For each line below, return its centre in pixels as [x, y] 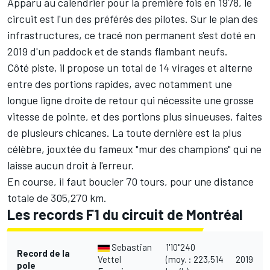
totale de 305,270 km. [57, 198]
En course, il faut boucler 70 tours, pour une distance [130, 182]
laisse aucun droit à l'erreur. [72, 165]
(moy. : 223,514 [195, 259]
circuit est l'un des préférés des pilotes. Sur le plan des [133, 19]
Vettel [109, 259]
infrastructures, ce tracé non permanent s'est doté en [131, 35]
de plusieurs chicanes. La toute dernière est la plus [124, 133]
